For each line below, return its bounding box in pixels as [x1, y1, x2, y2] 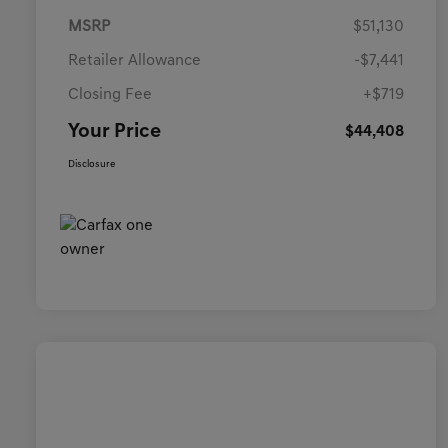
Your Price [68, 122, 161, 143]
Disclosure [68, 159, 115, 171]
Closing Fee [68, 87, 152, 104]
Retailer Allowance [68, 53, 201, 70]
